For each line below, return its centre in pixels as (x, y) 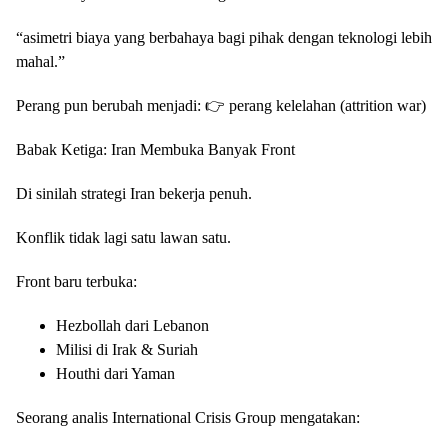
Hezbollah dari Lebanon (132, 326)
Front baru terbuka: (76, 282)
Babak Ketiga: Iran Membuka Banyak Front (155, 150)
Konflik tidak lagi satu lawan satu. (123, 238)
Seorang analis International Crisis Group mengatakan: (188, 418)
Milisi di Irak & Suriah (127, 350)
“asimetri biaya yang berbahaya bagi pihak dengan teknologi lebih (224, 38)
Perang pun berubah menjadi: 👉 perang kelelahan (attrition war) (221, 106)
